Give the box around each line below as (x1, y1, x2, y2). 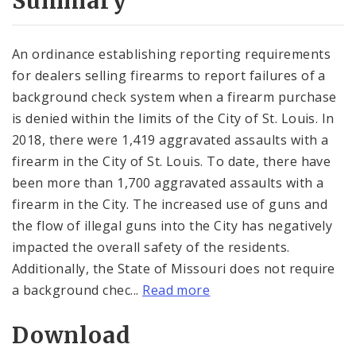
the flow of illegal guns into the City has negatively (12, 216, 333, 234)
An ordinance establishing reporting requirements (12, 44, 331, 63)
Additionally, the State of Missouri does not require (12, 259, 335, 277)
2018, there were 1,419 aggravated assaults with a (12, 130, 329, 149)
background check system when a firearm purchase (12, 87, 337, 106)
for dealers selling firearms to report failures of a (12, 66, 326, 84)
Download (12, 321, 131, 350)
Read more (142, 281, 211, 299)
